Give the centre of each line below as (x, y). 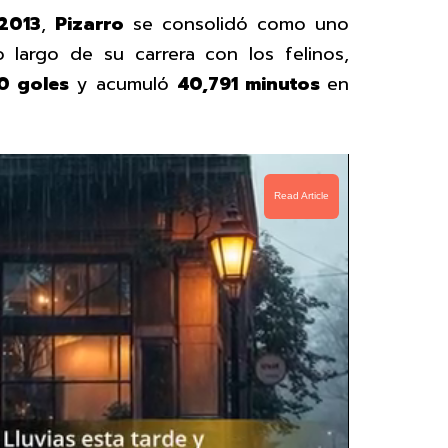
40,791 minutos (252, 83)
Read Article (301, 196)
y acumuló (123, 83)
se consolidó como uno (237, 23)
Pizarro (90, 23)
